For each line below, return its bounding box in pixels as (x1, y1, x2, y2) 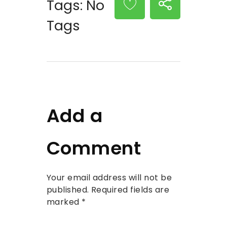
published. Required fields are (46, 184, 170, 196)
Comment (46, 135, 141, 161)
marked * (46, 196, 86, 208)
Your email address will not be (46, 172, 172, 184)
